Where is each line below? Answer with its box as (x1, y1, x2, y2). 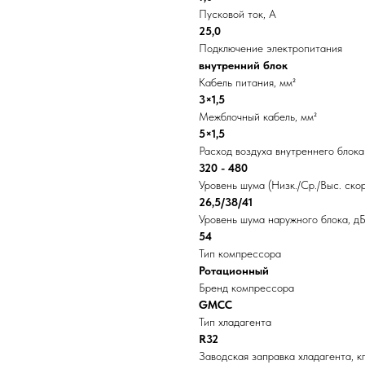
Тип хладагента (199, 315, 271, 329)
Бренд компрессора (199, 281, 294, 295)
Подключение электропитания (199, 42, 342, 55)
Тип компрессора (199, 247, 281, 261)
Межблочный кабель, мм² (199, 110, 317, 124)
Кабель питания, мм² (199, 76, 296, 90)
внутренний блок (199, 59, 288, 73)
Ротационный (199, 264, 269, 278)
